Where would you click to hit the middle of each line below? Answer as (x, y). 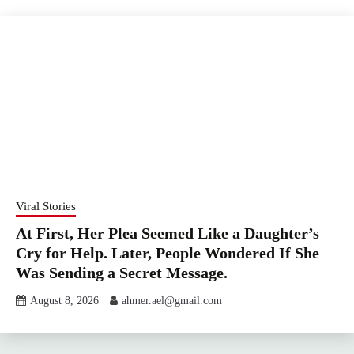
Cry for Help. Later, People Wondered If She (168, 252)
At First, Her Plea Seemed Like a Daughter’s (168, 233)
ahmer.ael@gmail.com (172, 300)
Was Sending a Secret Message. (122, 272)
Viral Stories (46, 206)
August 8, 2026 (64, 300)
